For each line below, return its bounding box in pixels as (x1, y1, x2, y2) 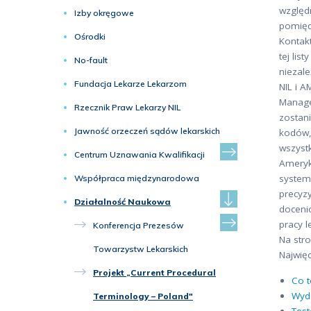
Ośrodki (74, 31, 106, 42)
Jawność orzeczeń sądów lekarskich (74, 126, 220, 136)
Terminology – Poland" (93, 291, 193, 301)
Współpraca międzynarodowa (74, 173, 199, 183)
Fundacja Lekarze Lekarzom (74, 78, 187, 89)
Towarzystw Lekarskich (93, 244, 188, 254)
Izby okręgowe (74, 8, 134, 18)
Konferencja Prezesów (93, 220, 184, 230)
